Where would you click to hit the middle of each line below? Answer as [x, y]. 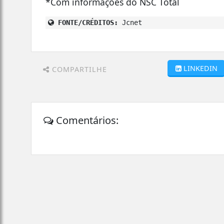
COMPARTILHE [78, 69]
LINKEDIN [200, 68]
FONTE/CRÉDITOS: [86, 22]
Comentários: [86, 120]
